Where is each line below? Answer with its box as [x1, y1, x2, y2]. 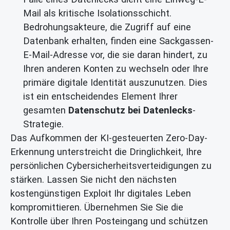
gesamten [23, 105, 68, 116]
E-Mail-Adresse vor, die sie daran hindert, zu [23, 49, 207, 61]
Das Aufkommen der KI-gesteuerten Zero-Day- [10, 132, 207, 144]
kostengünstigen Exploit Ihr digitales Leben [10, 188, 191, 199]
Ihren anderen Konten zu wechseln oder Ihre [23, 63, 208, 74]
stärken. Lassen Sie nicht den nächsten [10, 174, 177, 185]
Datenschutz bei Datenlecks [68, 105, 193, 116]
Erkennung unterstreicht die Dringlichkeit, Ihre [10, 146, 202, 158]
